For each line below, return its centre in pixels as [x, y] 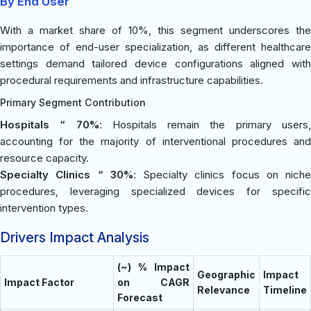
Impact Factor [39, 282]
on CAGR [153, 282]
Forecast [140, 297]
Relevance [224, 289]
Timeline [285, 289]
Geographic [226, 274]
